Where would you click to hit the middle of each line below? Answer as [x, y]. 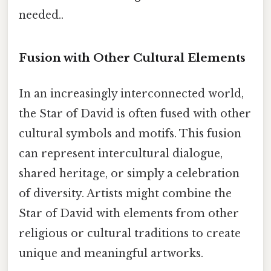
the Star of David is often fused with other [135, 113]
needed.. [41, 15]
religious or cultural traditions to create [130, 233]
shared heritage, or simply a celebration [129, 173]
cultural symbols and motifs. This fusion [130, 133]
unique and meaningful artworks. [111, 253]
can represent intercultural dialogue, [121, 153]
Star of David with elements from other [129, 213]
